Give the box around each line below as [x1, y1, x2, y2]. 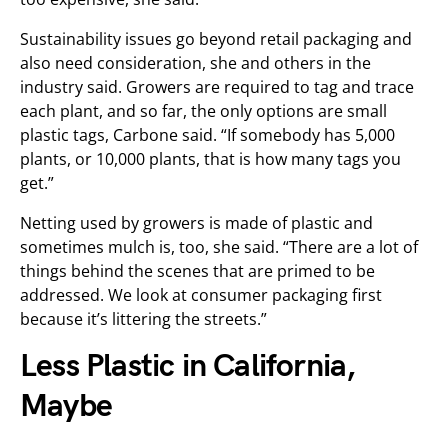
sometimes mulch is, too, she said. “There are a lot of [20, 236, 418, 258]
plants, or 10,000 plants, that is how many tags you [20, 148, 401, 170]
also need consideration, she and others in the [20, 52, 371, 74]
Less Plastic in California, [20, 347, 356, 386]
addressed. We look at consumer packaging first [20, 284, 382, 306]
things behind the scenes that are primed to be [20, 260, 375, 282]
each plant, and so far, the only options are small [20, 100, 387, 122]
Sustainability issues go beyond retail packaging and [20, 28, 412, 50]
